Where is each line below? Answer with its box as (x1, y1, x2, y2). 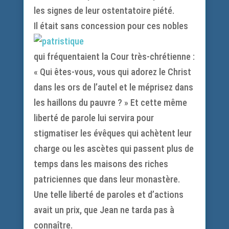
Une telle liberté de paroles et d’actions (33, 189, 184, 200)
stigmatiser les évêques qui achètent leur (33, 128, 192, 139)
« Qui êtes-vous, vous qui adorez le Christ (33, 66, 191, 77)
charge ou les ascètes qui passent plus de (33, 143, 194, 154)
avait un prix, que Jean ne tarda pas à (33, 204, 174, 215)
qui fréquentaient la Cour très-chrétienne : (33, 51, 195, 62)
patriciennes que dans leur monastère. (33, 174, 180, 185)
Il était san (33, 20, 74, 31)
